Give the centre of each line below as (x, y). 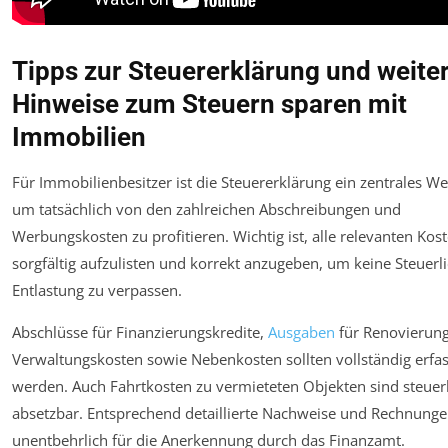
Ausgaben (301, 332)
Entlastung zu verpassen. (97, 290)
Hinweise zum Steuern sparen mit (209, 104)
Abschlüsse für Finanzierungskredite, (140, 332)
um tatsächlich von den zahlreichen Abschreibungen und (206, 209)
